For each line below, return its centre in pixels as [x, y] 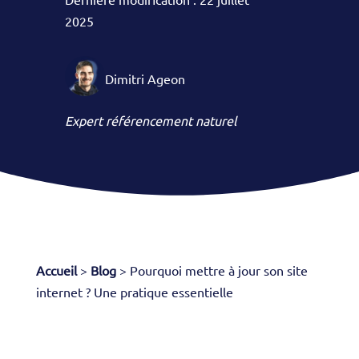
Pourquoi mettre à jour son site [218, 270]
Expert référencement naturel [150, 121]
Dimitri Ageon [145, 79]
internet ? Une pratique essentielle [134, 292]
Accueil [56, 270]
